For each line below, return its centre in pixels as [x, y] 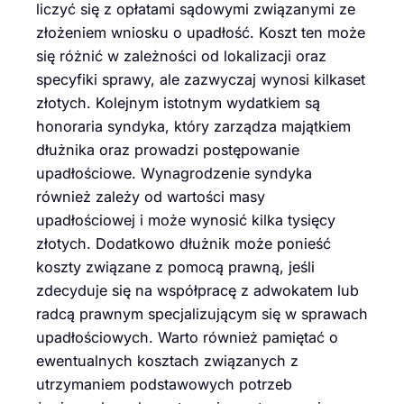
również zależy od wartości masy [151, 197]
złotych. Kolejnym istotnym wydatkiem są [178, 103]
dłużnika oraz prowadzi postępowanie [168, 150]
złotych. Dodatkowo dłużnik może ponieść [184, 244]
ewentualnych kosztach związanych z [167, 361]
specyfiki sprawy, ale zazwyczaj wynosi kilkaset [201, 80]
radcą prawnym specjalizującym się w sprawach [202, 314]
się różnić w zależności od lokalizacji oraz [181, 56]
